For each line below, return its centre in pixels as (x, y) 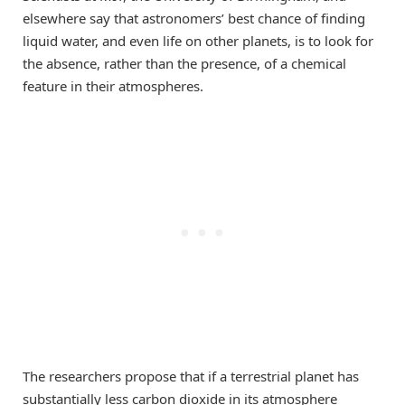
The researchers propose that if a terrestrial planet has (191, 377)
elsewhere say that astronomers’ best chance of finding (194, 18)
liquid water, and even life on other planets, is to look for (198, 40)
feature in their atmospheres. (113, 85)
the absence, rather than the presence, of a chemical (184, 63)
